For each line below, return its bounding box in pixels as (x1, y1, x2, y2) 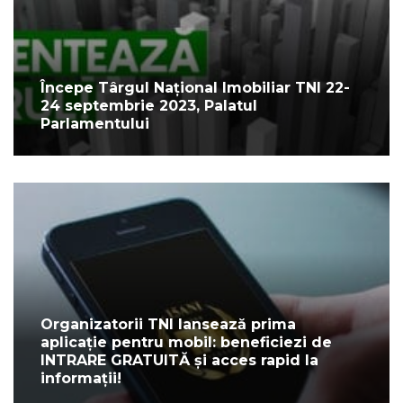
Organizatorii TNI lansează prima (40, 316, 296, 334)
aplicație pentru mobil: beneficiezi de (40, 334, 332, 352)
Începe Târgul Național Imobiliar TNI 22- (40, 79, 350, 97)
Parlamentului (40, 115, 149, 133)
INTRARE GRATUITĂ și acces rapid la (40, 352, 318, 370)
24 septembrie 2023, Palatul (40, 97, 257, 115)
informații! (40, 370, 121, 388)
